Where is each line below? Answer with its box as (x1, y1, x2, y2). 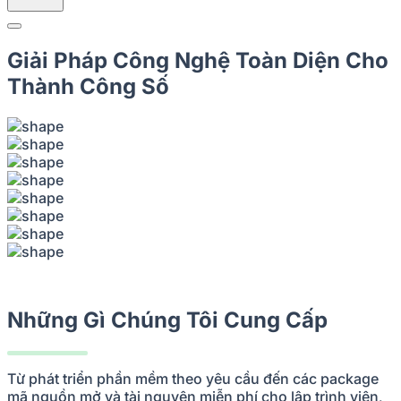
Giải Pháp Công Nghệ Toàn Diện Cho (7, 47, 388, 73)
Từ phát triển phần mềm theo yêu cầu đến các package (7, 369, 379, 388)
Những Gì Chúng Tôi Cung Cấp (7, 306, 328, 333)
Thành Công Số (7, 73, 169, 99)
